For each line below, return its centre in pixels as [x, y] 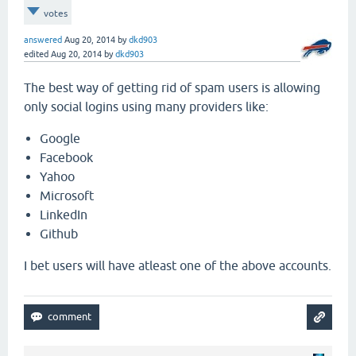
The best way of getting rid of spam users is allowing [172, 87]
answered [43, 39]
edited [36, 54]
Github [59, 233]
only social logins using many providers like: [146, 106]
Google [60, 138]
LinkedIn [64, 214]
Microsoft [67, 195]
